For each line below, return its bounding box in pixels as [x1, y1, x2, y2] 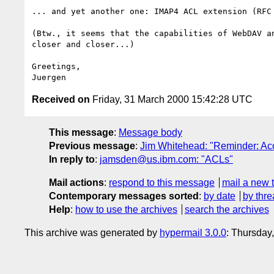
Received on [32, 94, 90, 105]
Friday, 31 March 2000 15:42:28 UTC [90, 94, 253, 105]
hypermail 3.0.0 [160, 227, 226, 238]
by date [204, 190, 235, 201]
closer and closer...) [32, 39, 135, 49]
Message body [119, 127, 182, 138]
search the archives [184, 204, 269, 215]
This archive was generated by [24, 227, 160, 238]
